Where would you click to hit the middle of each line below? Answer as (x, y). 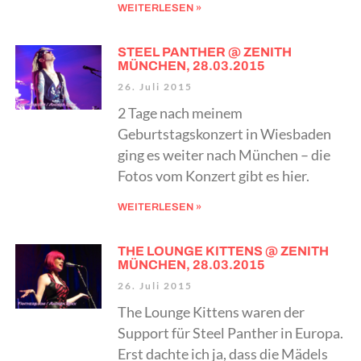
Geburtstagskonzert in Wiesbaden (224, 135)
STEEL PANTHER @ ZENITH (204, 52)
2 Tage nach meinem (180, 114)
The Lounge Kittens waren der (211, 313)
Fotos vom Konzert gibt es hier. (213, 176)
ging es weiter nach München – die (224, 156)
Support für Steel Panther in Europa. (230, 334)
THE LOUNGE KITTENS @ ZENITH (223, 251)
